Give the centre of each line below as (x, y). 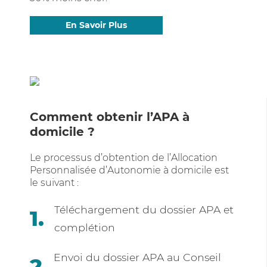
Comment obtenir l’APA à (110, 117)
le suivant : (54, 183)
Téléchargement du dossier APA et (144, 209)
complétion (85, 227)
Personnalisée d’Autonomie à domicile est (129, 170)
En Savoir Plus (96, 25)
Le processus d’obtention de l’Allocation (124, 158)
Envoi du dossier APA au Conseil (138, 257)
